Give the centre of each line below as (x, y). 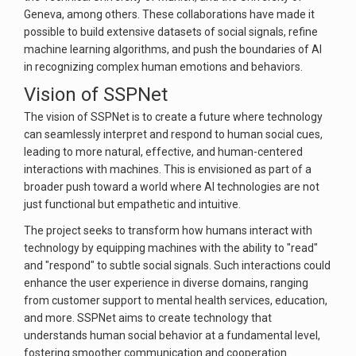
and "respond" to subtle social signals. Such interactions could (177, 265)
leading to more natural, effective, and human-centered (163, 152)
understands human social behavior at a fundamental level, (172, 335)
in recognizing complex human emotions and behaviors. (163, 67)
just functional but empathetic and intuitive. (132, 204)
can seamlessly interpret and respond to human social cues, (173, 134)
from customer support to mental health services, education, (176, 300)
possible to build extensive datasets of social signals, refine (171, 32)
